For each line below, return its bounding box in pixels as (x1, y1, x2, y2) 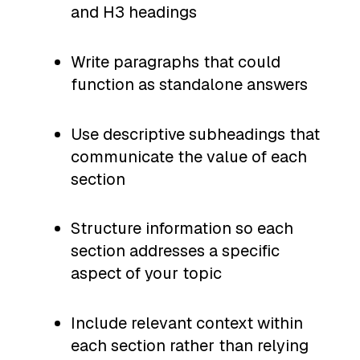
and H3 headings (71, 2, 197, 23)
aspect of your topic (71, 263, 222, 284)
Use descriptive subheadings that (71, 123, 320, 145)
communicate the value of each (71, 145, 307, 167)
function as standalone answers (71, 73, 308, 95)
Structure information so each (71, 218, 293, 239)
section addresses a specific (71, 240, 280, 262)
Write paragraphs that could (71, 51, 280, 72)
